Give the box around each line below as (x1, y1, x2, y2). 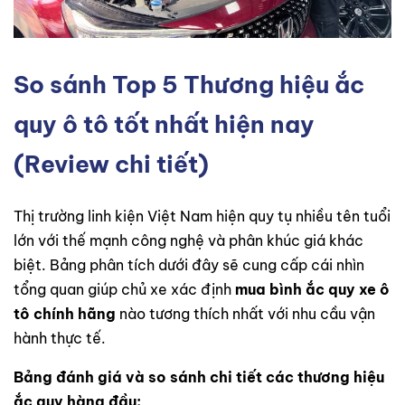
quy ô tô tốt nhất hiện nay (14, 108, 315, 139)
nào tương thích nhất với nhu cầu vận (116, 304, 375, 323)
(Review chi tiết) (14, 148, 209, 179)
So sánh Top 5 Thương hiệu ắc (14, 69, 364, 99)
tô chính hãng (14, 304, 116, 323)
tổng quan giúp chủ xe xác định (14, 279, 235, 298)
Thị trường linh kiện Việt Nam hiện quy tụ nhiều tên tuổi (14, 206, 391, 225)
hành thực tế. (14, 328, 106, 347)
